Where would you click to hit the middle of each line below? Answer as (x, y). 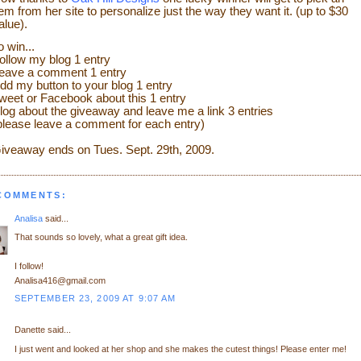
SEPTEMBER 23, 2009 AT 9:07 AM (95, 298)
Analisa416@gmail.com (60, 281)
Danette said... (42, 330)
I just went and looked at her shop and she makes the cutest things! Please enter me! (180, 349)
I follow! (29, 266)
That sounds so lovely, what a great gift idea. (101, 237)
